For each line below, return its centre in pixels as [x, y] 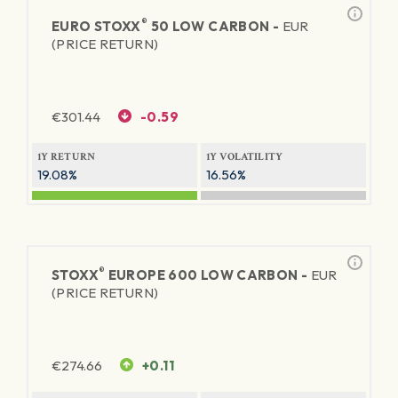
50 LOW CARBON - [215, 26]
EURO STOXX [96, 26]
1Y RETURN [67, 157]
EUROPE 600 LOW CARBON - [208, 275]
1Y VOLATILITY [245, 157]
